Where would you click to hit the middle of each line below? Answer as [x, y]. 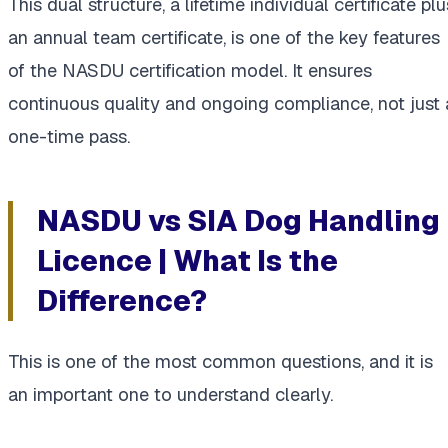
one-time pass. [69, 136]
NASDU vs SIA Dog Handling [238, 220]
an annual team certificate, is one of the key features [224, 37]
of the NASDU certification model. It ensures [190, 70]
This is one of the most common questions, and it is [220, 361]
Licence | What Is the [187, 260]
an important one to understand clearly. [170, 394]
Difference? [122, 300]
